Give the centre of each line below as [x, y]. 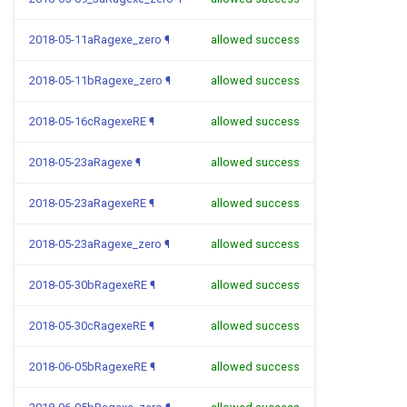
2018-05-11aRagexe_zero [95, 40]
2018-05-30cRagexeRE [88, 326]
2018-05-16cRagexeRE [88, 121]
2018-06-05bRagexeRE [88, 367]
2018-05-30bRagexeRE [88, 285]
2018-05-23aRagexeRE [88, 203]
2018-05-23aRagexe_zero [95, 244]
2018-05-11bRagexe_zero [96, 80]
